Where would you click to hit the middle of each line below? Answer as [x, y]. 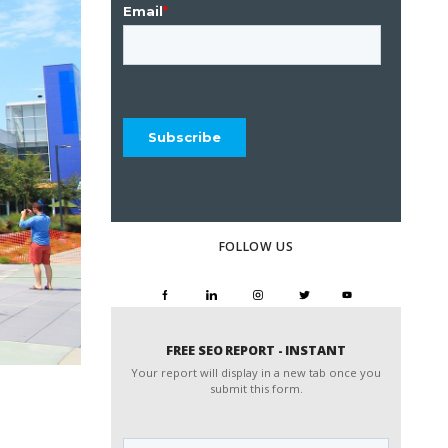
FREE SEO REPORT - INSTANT [256, 350]
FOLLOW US [256, 246]
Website [156, 429]
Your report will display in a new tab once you [256, 372]
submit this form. [256, 388]
